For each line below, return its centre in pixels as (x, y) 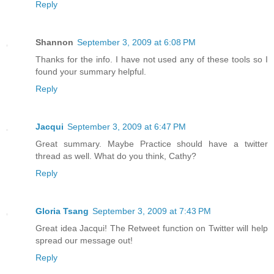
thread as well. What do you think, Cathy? (116, 156)
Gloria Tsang (62, 211)
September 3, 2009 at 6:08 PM (136, 42)
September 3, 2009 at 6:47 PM (127, 126)
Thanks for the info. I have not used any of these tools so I (152, 59)
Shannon (54, 42)
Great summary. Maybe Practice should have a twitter (152, 143)
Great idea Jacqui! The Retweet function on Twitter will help (152, 228)
